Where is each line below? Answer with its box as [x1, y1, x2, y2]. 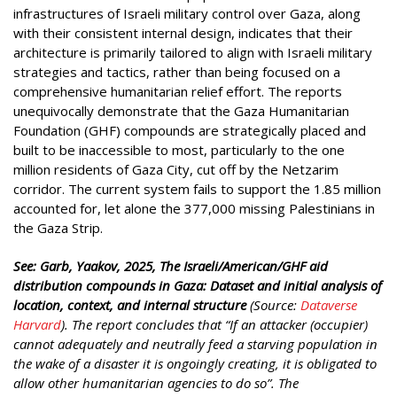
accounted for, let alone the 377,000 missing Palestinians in [13, 199, 375, 217]
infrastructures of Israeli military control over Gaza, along [13, 4, 361, 22]
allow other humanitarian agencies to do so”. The [13, 373, 299, 392]
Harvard [13, 315, 61, 333]
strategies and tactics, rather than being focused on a [13, 63, 340, 81]
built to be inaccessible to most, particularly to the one [13, 141, 345, 159]
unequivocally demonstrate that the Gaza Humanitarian [13, 102, 349, 120]
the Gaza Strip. [13, 219, 103, 237]
